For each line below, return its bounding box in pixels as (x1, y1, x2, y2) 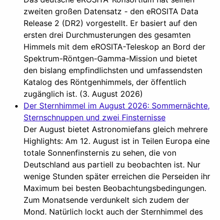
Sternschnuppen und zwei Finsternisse (24, 112, 165, 122)
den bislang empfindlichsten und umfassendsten (24, 65, 202, 75)
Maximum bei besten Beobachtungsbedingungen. (24, 183, 206, 193)
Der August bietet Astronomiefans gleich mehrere (24, 124, 208, 134)
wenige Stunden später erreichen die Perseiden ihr (24, 171, 210, 181)
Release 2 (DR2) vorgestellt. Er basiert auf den (24, 18, 197, 28)
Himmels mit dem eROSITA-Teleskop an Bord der (24, 41, 205, 52)
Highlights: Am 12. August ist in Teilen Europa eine (24, 136, 210, 146)
